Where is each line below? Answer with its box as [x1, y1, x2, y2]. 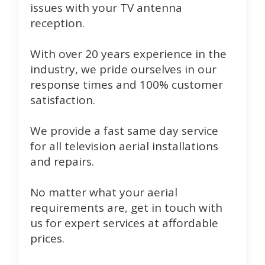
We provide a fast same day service [30, 123, 218, 139]
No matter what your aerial [30, 185, 177, 201]
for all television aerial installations [30, 138, 218, 154]
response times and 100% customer [30, 77, 223, 93]
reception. [30, 15, 85, 31]
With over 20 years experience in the [30, 46, 227, 62]
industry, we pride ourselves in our [30, 62, 216, 77]
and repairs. [30, 154, 94, 170]
